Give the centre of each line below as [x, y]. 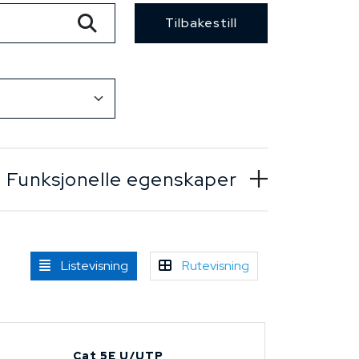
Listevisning [95, 266]
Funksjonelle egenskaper [122, 179]
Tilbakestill [201, 23]
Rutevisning [216, 266]
